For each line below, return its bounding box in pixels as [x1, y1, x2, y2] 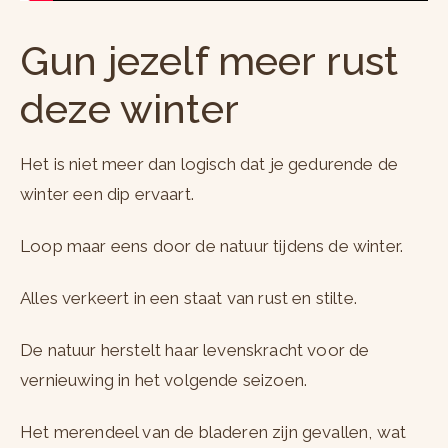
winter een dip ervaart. [20, 184, 199, 205]
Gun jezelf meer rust [20, 37, 399, 85]
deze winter [20, 85, 239, 133]
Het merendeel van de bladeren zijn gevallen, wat [20, 422, 407, 443]
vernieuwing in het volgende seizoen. [20, 370, 308, 391]
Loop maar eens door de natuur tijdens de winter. [20, 236, 404, 257]
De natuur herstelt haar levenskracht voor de [20, 340, 370, 361]
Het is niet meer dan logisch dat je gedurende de [20, 154, 399, 175]
